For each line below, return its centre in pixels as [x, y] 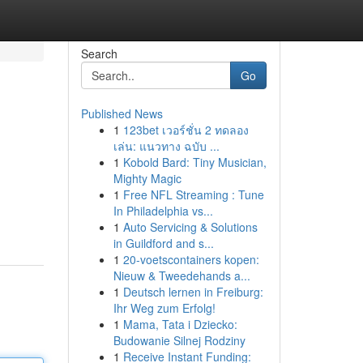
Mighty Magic [147, 178]
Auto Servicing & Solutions [190, 227]
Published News [122, 113]
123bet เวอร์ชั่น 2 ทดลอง [186, 130]
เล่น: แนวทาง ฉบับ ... [166, 146]
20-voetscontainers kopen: [191, 259]
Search [99, 53]
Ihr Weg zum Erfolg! [164, 308]
